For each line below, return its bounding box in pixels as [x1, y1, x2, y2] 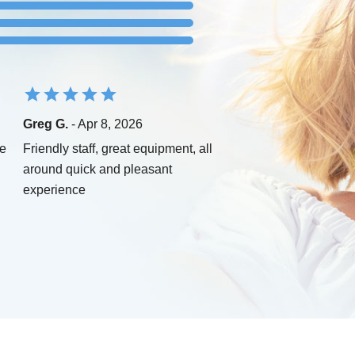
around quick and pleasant [23, 162, 172, 177]
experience [23, 183, 86, 197]
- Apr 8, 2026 [68, 117, 143, 132]
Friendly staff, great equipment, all [23, 142, 212, 156]
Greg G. [23, 117, 68, 132]
